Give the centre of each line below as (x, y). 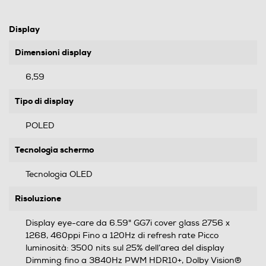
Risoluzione (38, 198)
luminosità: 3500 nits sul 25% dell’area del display (125, 248)
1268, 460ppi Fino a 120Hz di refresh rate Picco (122, 235)
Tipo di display (44, 101)
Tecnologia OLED (59, 174)
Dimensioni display (53, 52)
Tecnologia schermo (54, 149)
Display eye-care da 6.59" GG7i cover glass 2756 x (128, 223)
